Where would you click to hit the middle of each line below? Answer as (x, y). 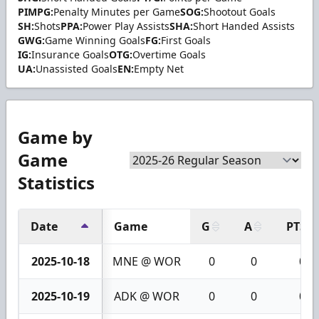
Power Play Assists (126, 26)
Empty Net (159, 69)
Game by (55, 137)
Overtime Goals (169, 55)
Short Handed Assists (244, 26)
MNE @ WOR (146, 262)
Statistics (56, 183)
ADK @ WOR (146, 297)
